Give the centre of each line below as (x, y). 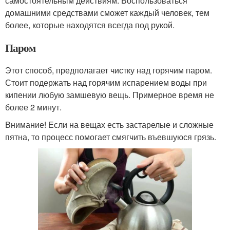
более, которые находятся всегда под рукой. (90, 25)
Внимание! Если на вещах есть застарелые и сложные (109, 124)
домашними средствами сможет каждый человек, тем (107, 12)
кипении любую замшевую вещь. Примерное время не (110, 94)
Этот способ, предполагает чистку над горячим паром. (109, 70)
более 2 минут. (33, 107)
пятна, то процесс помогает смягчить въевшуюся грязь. (111, 137)
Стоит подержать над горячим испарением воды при (106, 82)
